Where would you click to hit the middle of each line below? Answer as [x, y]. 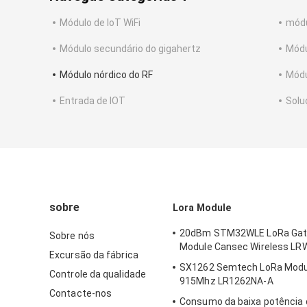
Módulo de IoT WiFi [100, 23]
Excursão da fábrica [94, 255]
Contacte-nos [81, 294]
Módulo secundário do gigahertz [130, 49]
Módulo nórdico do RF [106, 75]
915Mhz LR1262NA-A [226, 281]
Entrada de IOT [93, 101]
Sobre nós [72, 236]
